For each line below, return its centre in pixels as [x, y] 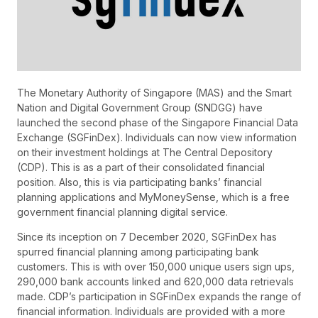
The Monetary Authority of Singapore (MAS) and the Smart [154, 93]
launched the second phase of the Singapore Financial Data [158, 122]
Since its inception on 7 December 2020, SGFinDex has [147, 237]
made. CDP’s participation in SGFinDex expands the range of [159, 297]
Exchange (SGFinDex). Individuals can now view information [157, 137]
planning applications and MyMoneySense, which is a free [153, 197]
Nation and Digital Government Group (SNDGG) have [140, 108]
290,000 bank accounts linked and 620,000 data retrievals [155, 282]
